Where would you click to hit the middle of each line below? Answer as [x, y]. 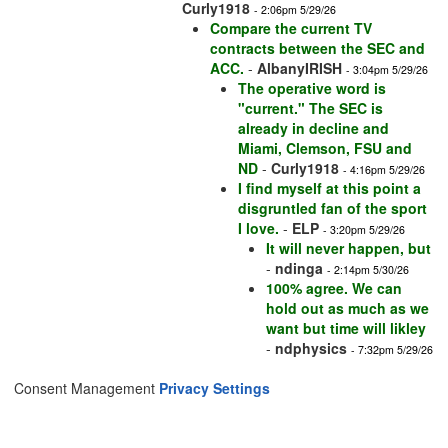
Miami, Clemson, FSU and [325, 148]
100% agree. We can [334, 288]
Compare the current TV [291, 28]
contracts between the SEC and [317, 48]
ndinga [299, 268]
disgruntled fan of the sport [332, 208]
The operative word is [312, 88]
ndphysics [311, 348]
